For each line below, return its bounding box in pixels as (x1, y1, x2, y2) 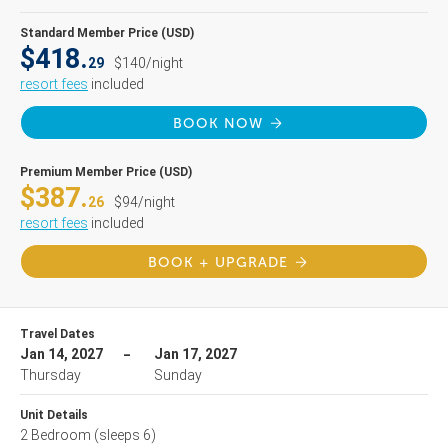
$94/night (114, 194, 175, 210)
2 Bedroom (20, 427, 94, 443)
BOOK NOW (173, 115, 263, 132)
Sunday (154, 367, 202, 383)
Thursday (20, 367, 81, 383)
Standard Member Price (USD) (20, 26, 194, 40)
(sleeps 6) (94, 427, 156, 443)
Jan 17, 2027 (154, 346, 237, 362)
